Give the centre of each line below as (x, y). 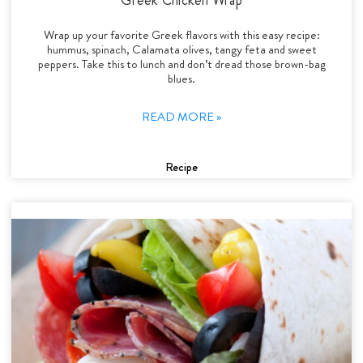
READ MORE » (181, 116)
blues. (181, 78)
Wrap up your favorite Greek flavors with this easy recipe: (181, 34)
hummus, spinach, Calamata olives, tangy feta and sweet (181, 49)
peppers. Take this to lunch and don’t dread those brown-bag (181, 64)
